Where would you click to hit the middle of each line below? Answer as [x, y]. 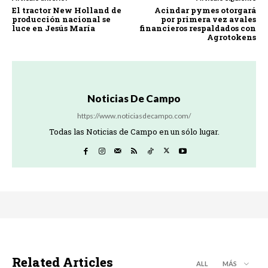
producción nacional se [61, 19]
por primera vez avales [208, 19]
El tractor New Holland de [67, 10]
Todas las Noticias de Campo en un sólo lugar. [134, 131]
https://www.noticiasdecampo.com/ [134, 115]
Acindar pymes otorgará [205, 10]
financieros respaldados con [197, 28]
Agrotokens [231, 37]
